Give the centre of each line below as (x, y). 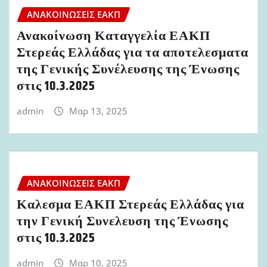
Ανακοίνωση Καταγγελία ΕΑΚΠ (114, 36)
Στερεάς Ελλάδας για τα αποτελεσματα (133, 53)
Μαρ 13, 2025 (98, 111)
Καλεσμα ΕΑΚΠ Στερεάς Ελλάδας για (131, 205)
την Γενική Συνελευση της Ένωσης (122, 222)
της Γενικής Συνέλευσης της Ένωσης (128, 69)
